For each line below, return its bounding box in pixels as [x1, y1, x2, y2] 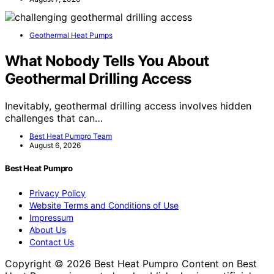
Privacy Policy [29, 188, 86, 199]
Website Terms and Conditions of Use [29, 200, 179, 211]
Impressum [29, 212, 73, 223]
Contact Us [29, 237, 74, 248]
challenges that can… [5, 111, 103, 124]
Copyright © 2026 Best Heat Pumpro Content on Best [5, 257, 257, 270]
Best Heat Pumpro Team [29, 131, 112, 141]
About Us [29, 224, 66, 235]
